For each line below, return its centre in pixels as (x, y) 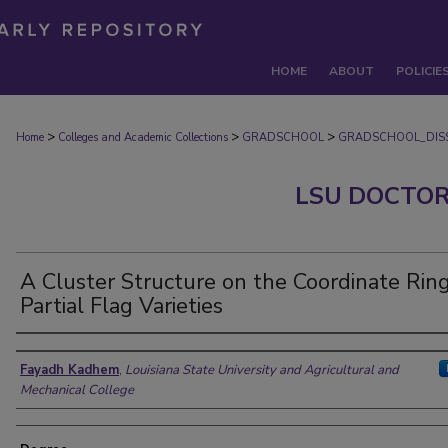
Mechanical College (77, 390)
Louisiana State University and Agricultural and (262, 370)
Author (49, 352)
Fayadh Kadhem (69, 370)
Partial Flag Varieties (121, 306)
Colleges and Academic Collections (143, 137)
